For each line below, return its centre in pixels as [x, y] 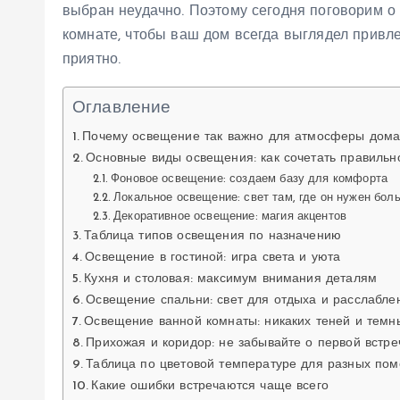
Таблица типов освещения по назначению [213, 236]
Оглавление [122, 109]
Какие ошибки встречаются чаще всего [210, 386]
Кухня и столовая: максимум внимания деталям [231, 279]
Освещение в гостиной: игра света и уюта [213, 258]
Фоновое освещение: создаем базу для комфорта [250, 179]
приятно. [92, 60]
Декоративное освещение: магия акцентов [230, 217]
